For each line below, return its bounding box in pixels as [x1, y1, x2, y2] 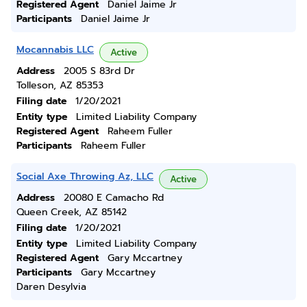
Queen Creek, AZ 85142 [16, 205, 127, 219]
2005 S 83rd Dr [64, 64, 135, 78]
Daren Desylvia [16, 280, 86, 294]
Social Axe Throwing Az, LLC [16, 169, 153, 184]
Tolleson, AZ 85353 [16, 78, 103, 93]
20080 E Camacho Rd [64, 191, 164, 205]
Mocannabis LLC [16, 42, 94, 57]
